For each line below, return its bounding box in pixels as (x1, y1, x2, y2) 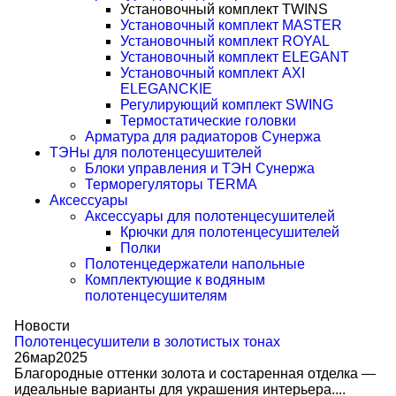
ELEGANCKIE (120, 81, 212, 96)
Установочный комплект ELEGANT (120, 49, 349, 65)
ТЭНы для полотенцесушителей (49, 145, 262, 160)
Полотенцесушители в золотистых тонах (14, 334, 280, 349)
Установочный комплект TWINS (120, 2, 328, 17)
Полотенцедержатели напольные (85, 256, 305, 271)
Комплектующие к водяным (85, 272, 265, 287)
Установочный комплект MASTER (120, 18, 342, 33)
